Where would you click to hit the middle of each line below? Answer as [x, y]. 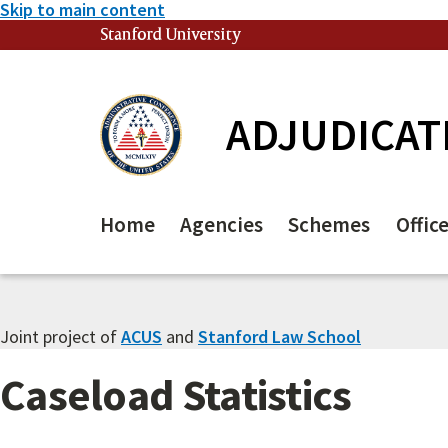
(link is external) [276, 35]
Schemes [329, 224]
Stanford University [171, 35]
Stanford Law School [279, 336]
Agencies [222, 224]
